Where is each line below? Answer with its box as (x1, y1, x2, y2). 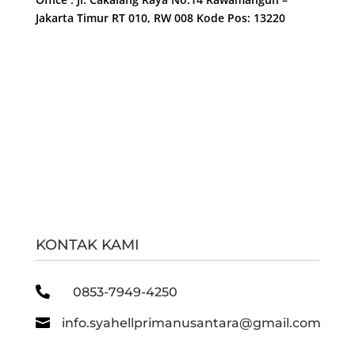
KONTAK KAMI (35, 236, 139, 254)
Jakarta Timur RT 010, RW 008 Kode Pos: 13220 (35, 10, 285, 25)
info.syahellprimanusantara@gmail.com (61, 315, 321, 330)
